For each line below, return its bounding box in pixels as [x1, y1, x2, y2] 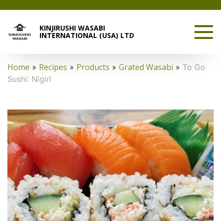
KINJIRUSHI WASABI [39, 23, 105, 33]
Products [76, 62, 110, 73]
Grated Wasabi [119, 62, 173, 73]
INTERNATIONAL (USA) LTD [39, 31, 134, 40]
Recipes [39, 62, 67, 73]
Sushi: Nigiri [7, 74, 51, 84]
